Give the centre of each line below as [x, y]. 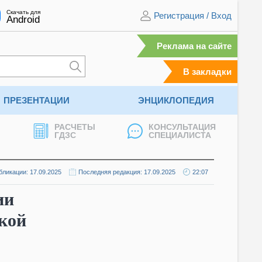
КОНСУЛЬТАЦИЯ [182, 127]
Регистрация [179, 15]
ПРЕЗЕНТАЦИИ [37, 100]
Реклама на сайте [194, 46]
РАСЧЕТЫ [75, 127]
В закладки [207, 72]
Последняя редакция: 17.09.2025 [127, 172]
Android [23, 19]
